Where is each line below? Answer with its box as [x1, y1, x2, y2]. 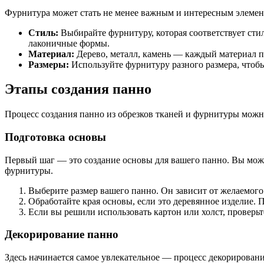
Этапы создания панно [5, 81, 151, 97]
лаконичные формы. [28, 38, 110, 48]
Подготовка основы [5, 131, 106, 144]
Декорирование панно [5, 228, 118, 241]
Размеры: [28, 59, 69, 70]
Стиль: [28, 27, 58, 38]
